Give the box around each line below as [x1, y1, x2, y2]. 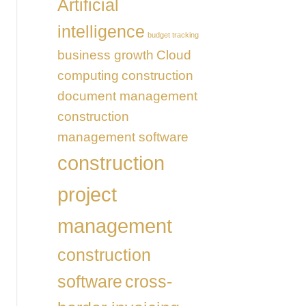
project [57, 182, 117, 206]
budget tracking [147, 30, 199, 39]
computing [57, 68, 119, 83]
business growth [57, 47, 154, 62]
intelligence [57, 22, 145, 41]
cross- [124, 272, 172, 291]
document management [57, 88, 197, 103]
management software [57, 129, 189, 144]
